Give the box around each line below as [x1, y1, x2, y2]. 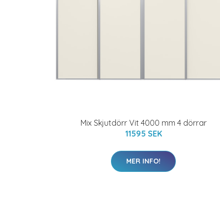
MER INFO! [126, 157, 161, 165]
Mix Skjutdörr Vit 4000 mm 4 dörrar [80, 118, 207, 128]
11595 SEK [125, 129, 162, 138]
